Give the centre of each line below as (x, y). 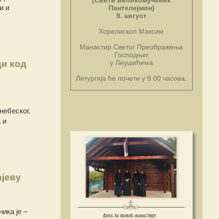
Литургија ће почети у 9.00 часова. (131, 78)
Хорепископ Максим (131, 32)
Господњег (131, 55)
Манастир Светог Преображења (131, 47)
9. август (131, 16)
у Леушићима (131, 63)
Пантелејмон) (131, 8)
